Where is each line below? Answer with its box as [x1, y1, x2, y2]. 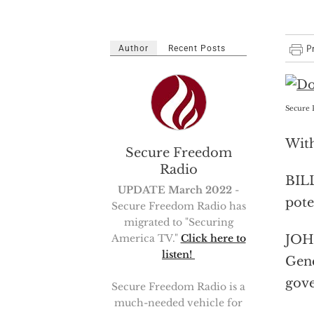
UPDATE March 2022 [118, 184, 232, 196]
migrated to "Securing [123, 216, 233, 228]
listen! [162, 248, 195, 261]
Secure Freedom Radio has [111, 200, 246, 212]
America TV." [111, 232, 181, 245]
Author [118, 43, 149, 53]
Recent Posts [168, 43, 226, 53]
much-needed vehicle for [114, 296, 243, 309]
